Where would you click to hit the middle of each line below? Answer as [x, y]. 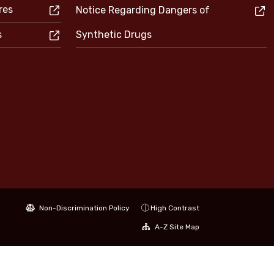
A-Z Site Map [176, 227]
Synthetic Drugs [114, 35]
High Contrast [175, 208]
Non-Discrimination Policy [83, 208]
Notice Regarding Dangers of [143, 10]
